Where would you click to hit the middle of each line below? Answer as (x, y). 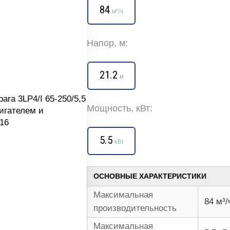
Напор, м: (107, 43)
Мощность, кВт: (120, 108)
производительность (135, 208)
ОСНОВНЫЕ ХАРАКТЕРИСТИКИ (150, 176)
